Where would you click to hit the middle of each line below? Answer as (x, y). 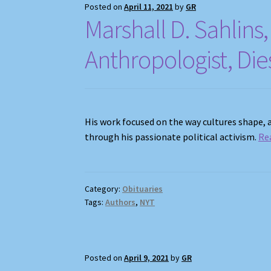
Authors (121, 202)
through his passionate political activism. (172, 136)
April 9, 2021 (147, 257)
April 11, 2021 (149, 7)
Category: (104, 188)
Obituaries (143, 188)
